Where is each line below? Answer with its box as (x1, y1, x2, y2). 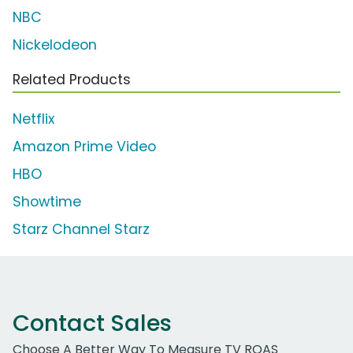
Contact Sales (13, 307, 172, 340)
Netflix (13, 110, 54, 129)
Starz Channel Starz (13, 220, 150, 240)
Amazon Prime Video (13, 137, 156, 157)
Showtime (13, 192, 81, 212)
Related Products (13, 70, 131, 90)
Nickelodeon (13, 35, 97, 55)
